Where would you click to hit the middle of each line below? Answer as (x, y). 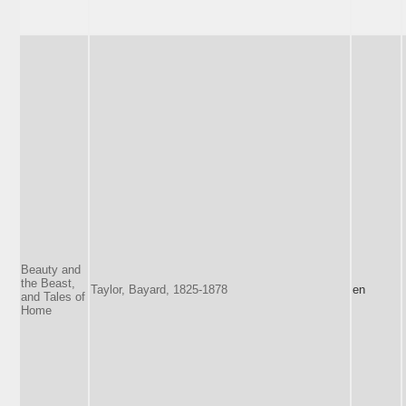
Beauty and (51, 269)
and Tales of (53, 296)
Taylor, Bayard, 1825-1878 (159, 289)
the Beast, (48, 283)
